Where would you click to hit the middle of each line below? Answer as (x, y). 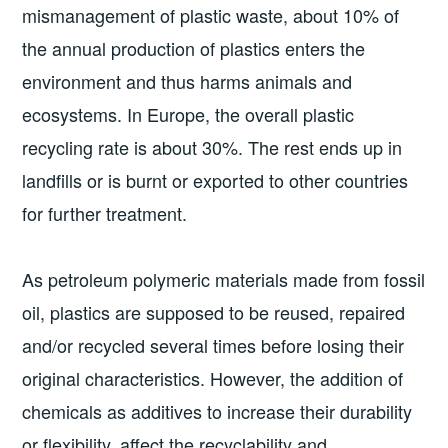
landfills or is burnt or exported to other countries (215, 180)
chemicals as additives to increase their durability (217, 410)
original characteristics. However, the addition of (213, 377)
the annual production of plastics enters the (194, 48)
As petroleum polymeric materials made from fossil (224, 278)
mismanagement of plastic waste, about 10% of (211, 15)
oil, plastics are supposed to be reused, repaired (214, 311)
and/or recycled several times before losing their (213, 344)
